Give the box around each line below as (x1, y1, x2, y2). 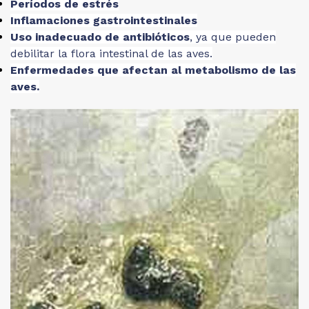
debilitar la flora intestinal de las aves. (10, 47, 212, 60)
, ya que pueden (190, 30, 276, 43)
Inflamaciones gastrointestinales (10, 14, 197, 27)
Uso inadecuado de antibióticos (10, 30, 190, 43)
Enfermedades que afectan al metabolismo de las (10, 63, 296, 77)
